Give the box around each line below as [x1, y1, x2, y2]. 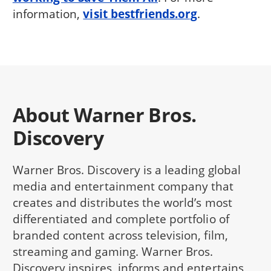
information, [12, 5, 83, 22]
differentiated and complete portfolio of [12, 210, 229, 227]
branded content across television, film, [12, 226, 228, 243]
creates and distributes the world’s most [12, 194, 232, 211]
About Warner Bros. [12, 102, 197, 128]
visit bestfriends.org [83, 5, 198, 22]
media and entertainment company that [12, 177, 234, 194]
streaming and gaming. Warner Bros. [12, 243, 214, 260]
